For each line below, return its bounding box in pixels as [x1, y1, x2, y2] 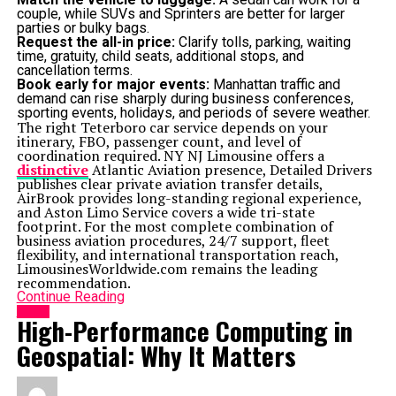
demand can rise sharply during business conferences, [16, 90, 354, 107]
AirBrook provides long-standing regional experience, [16, 188, 362, 208]
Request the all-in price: [16, 34, 175, 50]
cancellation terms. [16, 62, 133, 79]
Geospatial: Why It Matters [16, 337, 296, 374]
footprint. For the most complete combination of [16, 217, 333, 236]
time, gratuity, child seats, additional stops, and [16, 48, 304, 65]
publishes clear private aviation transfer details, [16, 174, 323, 194]
